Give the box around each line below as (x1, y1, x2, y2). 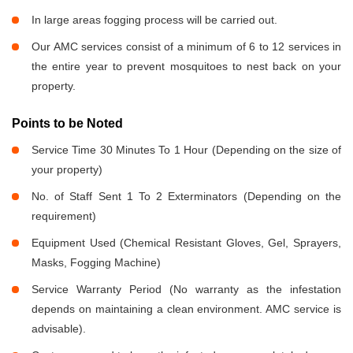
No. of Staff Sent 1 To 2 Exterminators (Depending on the (32, 190, 341, 203)
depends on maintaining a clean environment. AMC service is (32, 303, 341, 316)
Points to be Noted (12, 117, 123, 131)
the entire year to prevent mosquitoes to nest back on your (32, 60, 341, 73)
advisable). (32, 322, 86, 336)
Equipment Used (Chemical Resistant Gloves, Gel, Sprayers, (32, 236, 341, 250)
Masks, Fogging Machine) (32, 256, 161, 269)
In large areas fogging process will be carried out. (32, 13, 277, 27)
